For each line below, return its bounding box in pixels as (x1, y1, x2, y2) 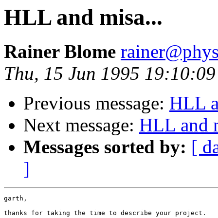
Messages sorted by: (23, 136, 186, 158)
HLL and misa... (4, 4, 163, 30)
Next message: (23, 114, 139, 136)
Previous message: (23, 92, 169, 114)
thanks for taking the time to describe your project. (4, 209, 206, 217)
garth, (4, 195, 27, 202)
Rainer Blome (4, 41, 116, 62)
